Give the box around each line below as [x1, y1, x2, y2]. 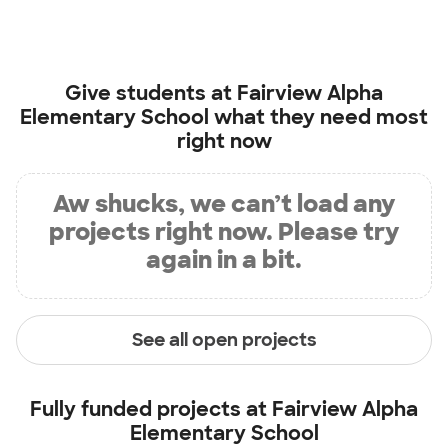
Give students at [65, 80, 237, 107]
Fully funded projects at [30, 396, 272, 423]
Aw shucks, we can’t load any [53, 188, 395, 220]
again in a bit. [146, 244, 302, 276]
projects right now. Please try [49, 216, 399, 248]
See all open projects [131, 327, 317, 352]
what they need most [209, 104, 428, 131]
